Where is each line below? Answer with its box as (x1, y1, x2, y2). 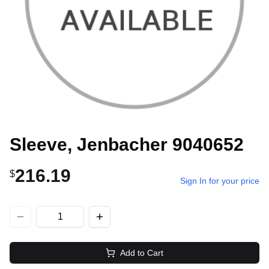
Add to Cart (120, 248, 163, 258)
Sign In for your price (180, 176, 259, 186)
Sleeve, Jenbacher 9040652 (10, 134, 244, 154)
